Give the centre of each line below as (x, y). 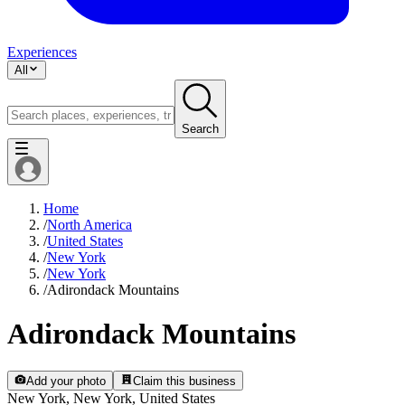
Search (200, 128)
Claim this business (184, 381)
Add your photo (66, 381)
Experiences (42, 52)
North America (89, 224)
